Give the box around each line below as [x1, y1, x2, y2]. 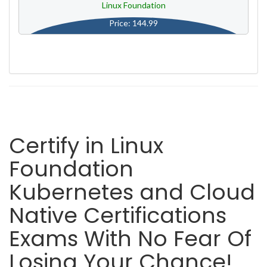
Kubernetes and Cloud [9, 177, 255, 207]
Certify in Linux [9, 131, 163, 161]
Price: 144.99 [109, 18, 158, 28]
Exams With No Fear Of [9, 223, 252, 254]
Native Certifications [9, 200, 226, 231]
